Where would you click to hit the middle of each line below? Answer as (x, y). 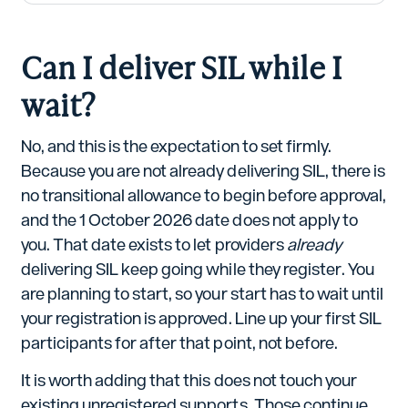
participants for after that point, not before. (179, 342)
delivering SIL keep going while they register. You (197, 269)
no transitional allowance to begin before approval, (203, 195)
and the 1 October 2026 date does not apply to (189, 219)
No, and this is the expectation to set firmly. (176, 146)
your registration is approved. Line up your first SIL (201, 318)
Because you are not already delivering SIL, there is (203, 170)
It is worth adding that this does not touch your (189, 380)
